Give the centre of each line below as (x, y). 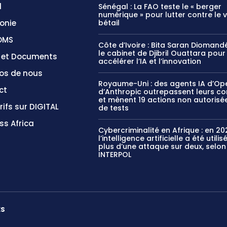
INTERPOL (115, 154)
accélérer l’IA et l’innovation (150, 61)
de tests (114, 108)
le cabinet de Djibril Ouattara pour (162, 53)
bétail (109, 23)
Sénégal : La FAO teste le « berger (160, 6)
